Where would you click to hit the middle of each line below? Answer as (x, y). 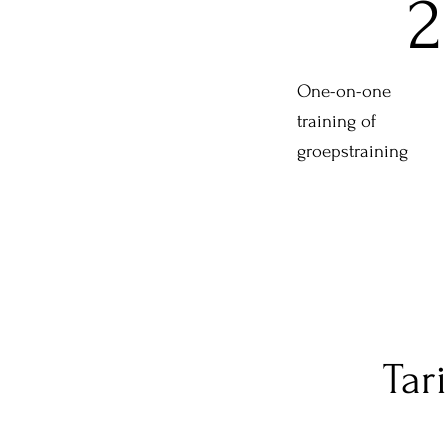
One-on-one (344, 92)
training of (337, 122)
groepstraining (353, 152)
